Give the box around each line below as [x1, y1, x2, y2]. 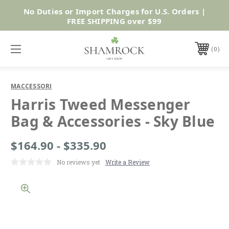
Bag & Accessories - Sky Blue [11, 111, 215, 131]
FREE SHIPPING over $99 [67, 15, 162, 26]
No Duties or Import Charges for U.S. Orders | [23, 6, 206, 16]
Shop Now [163, 9, 207, 21]
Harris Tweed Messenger [11, 94, 191, 114]
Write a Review [105, 157, 150, 166]
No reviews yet [57, 157, 100, 166]
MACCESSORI [11, 81, 52, 90]
